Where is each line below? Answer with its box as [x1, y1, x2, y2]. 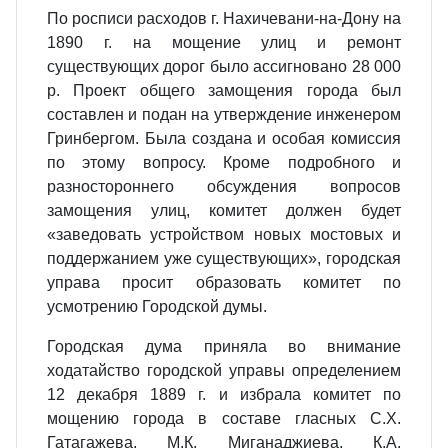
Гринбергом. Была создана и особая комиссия [47, 130, 401, 147]
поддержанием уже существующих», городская [47, 250, 401, 267]
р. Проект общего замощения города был [47, 82, 401, 99]
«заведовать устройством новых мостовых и [47, 226, 401, 243]
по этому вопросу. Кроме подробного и [47, 154, 401, 171]
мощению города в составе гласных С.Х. [47, 410, 401, 427]
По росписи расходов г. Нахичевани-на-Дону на [47, 10, 401, 27]
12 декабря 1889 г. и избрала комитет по [47, 386, 401, 403]
